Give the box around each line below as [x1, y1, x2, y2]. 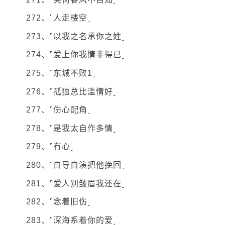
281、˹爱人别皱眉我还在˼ [26, 179, 125, 188]
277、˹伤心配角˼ [26, 105, 90, 115]
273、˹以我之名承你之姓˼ [26, 32, 125, 41]
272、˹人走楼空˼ [26, 14, 90, 23]
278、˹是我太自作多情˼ [26, 124, 117, 133]
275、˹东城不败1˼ [26, 69, 96, 78]
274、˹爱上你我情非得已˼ [26, 50, 125, 59]
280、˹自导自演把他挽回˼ [26, 161, 125, 170]
